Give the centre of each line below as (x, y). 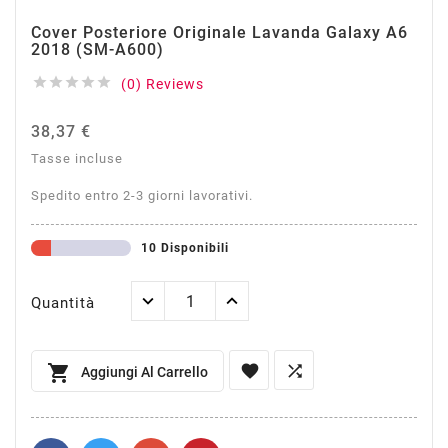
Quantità (63, 303)
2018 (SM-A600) (97, 49)
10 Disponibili (185, 248)
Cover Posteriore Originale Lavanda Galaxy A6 (219, 32)
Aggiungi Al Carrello (144, 372)
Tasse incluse (77, 158)
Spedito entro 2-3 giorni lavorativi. (142, 195)
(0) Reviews (162, 84)
